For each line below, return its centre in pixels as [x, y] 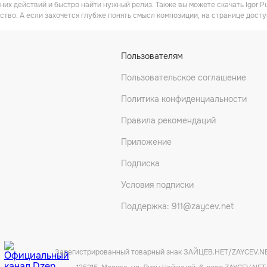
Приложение [146, 142]
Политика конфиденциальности [184, 99]
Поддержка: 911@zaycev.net [177, 206]
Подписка [140, 163]
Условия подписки [157, 185]
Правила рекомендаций [168, 120]
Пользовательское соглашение [183, 77]
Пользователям [152, 56]
